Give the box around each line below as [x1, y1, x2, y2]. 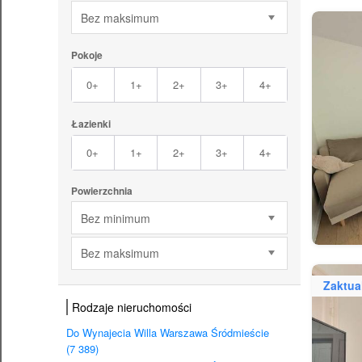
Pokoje [70, 48, 103, 63]
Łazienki [70, 116, 111, 131]
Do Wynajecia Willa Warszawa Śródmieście [66, 325, 269, 341]
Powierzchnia [70, 183, 133, 199]
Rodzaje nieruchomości [72, 299, 192, 316]
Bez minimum [80, 209, 150, 226]
